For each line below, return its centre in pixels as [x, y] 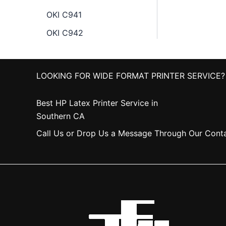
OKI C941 [64, 14]
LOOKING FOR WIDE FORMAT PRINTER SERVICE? [131, 76]
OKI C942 [65, 33]
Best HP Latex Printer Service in [97, 103]
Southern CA [61, 116]
